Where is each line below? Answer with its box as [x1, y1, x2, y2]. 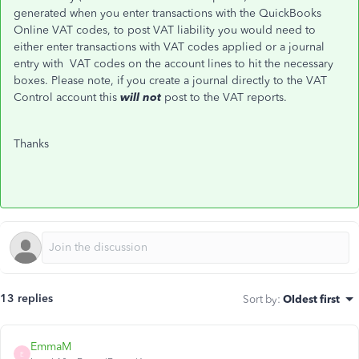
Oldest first [283, 292, 340, 305]
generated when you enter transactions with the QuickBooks [14, 6, 321, 20]
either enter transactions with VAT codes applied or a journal [14, 40, 325, 54]
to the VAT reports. [190, 91, 287, 104]
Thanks [14, 137, 49, 151]
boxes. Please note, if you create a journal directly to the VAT [14, 74, 327, 87]
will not [120, 91, 161, 104]
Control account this [14, 91, 120, 104]
